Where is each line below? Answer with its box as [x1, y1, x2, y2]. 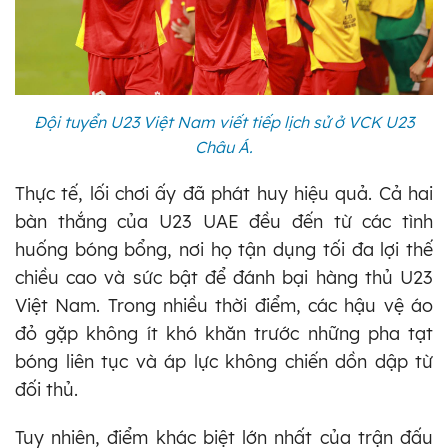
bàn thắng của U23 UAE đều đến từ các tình [15, 209, 433, 233]
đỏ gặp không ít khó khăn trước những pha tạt [15, 321, 433, 345]
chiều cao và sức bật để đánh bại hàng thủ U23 [15, 265, 433, 289]
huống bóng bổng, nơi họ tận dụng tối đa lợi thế [15, 237, 433, 261]
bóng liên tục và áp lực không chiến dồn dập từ [15, 349, 433, 373]
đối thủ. [15, 377, 78, 401]
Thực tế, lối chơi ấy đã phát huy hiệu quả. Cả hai [15, 181, 433, 205]
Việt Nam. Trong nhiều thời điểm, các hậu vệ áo [15, 293, 433, 317]
